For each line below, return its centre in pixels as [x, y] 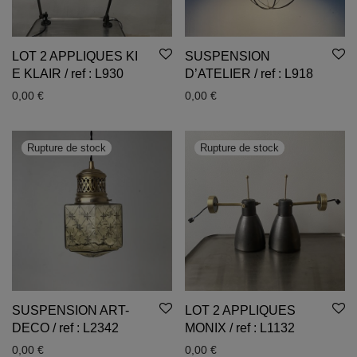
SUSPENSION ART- [71, 310]
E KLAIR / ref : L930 [68, 74]
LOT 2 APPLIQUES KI [75, 56]
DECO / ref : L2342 [65, 328]
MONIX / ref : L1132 [240, 328]
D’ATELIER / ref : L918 [249, 74]
